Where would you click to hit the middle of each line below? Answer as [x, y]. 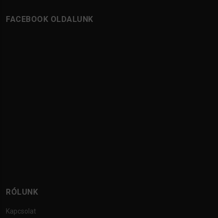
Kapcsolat [21, 211]
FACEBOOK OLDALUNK [50, 19]
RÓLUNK [22, 192]
